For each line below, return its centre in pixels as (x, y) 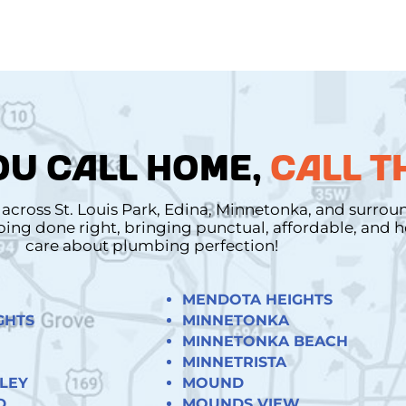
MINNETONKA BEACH (266, 341)
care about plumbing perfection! (151, 245)
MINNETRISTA (235, 362)
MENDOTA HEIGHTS (258, 299)
